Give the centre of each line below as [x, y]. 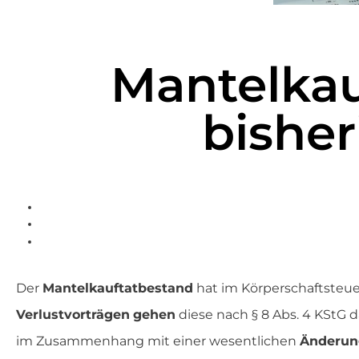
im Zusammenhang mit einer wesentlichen [158, 341]
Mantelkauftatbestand [118, 288]
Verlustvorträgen [73, 315]
